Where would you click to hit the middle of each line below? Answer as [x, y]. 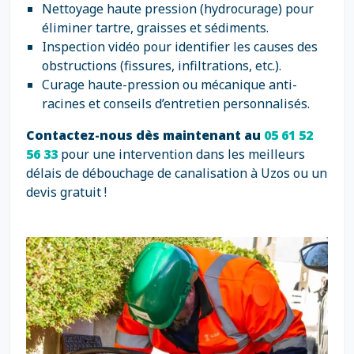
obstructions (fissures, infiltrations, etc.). [162, 66]
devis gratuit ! [66, 192]
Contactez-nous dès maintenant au [145, 135]
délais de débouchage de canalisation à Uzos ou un [177, 173]
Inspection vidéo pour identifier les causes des [180, 47]
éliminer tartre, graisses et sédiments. [155, 28]
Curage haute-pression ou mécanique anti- [169, 85]
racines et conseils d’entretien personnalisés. [176, 104]
